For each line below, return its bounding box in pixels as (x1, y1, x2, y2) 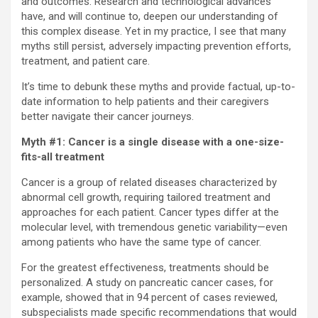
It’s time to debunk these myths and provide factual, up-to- (21, 80, 295, 94)
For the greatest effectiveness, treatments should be (21, 261, 269, 275)
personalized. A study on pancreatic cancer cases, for (21, 276, 273, 290)
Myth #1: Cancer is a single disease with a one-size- (21, 136, 284, 149)
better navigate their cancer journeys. (21, 110, 194, 124)
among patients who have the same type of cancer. (21, 236, 261, 249)
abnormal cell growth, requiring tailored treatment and (21, 191, 270, 204)
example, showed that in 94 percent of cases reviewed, (21, 291, 278, 305)
